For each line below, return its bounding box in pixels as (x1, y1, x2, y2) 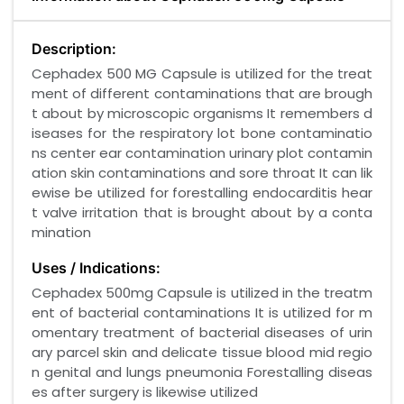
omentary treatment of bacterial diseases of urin (32, 323, 372, 343)
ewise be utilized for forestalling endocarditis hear (32, 183, 372, 203)
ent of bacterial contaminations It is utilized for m (32, 303, 372, 323)
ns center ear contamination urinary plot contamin (32, 143, 372, 163)
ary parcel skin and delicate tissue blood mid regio (32, 343, 372, 363)
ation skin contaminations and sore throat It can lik (32, 163, 372, 183)
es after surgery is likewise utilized (32, 382, 258, 402)
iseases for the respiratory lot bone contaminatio (32, 124, 372, 143)
